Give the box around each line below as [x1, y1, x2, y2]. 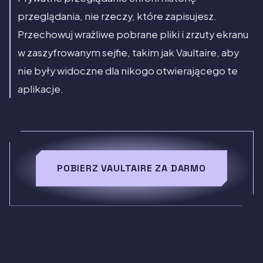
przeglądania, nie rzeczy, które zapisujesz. [18, 9, 217, 22]
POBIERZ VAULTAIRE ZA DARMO [57, 161, 206, 174]
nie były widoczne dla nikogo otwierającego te [18, 64, 238, 77]
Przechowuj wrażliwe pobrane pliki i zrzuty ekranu [18, 28, 248, 41]
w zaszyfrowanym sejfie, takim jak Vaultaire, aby [18, 46, 239, 59]
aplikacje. [18, 82, 63, 95]
